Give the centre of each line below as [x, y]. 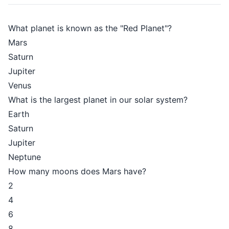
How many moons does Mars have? [77, 171]
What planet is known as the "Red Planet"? [90, 28]
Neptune [25, 157]
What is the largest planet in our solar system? [98, 100]
